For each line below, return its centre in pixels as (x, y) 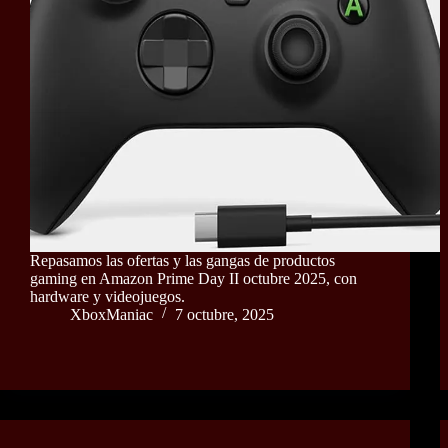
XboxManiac (111, 314)
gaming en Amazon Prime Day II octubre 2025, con (193, 278)
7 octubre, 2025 (224, 314)
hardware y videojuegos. (107, 296)
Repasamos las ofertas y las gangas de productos (182, 260)
